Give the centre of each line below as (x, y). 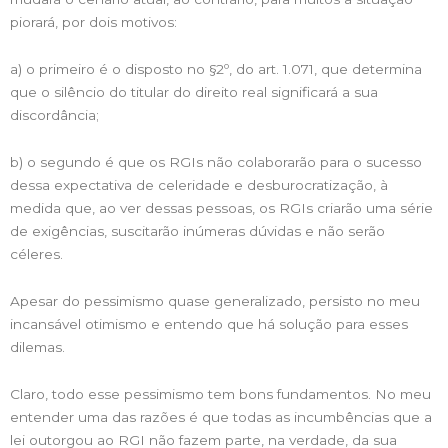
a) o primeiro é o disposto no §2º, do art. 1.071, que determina (216, 68)
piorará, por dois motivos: (93, 21)
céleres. (36, 253)
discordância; (54, 114)
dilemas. (37, 346)
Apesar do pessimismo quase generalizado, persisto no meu (215, 300)
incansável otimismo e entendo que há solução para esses (209, 323)
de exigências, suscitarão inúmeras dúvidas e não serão (197, 230)
